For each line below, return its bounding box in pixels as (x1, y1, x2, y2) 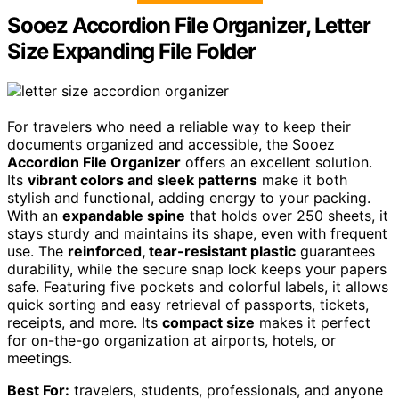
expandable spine (62, 206, 185, 224)
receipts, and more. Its (7, 313, 162, 331)
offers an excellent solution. (181, 152, 372, 171)
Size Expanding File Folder (7, 37, 256, 64)
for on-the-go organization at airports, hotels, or (7, 330, 336, 349)
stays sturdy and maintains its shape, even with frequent (7, 224, 387, 242)
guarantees (296, 241, 375, 260)
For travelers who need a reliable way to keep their (7, 117, 351, 135)
